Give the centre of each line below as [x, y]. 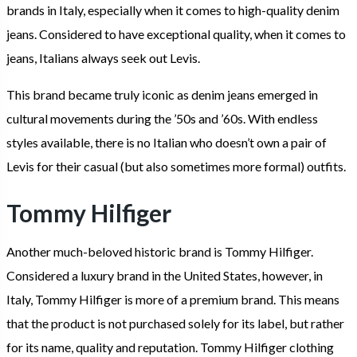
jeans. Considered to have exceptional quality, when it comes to [176, 33]
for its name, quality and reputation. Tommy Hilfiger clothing [170, 347]
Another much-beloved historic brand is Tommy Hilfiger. [160, 251]
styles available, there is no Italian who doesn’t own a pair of [167, 142]
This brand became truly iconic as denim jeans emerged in [162, 94]
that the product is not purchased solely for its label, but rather [175, 323]
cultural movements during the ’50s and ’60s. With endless [162, 118]
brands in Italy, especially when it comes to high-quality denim [173, 10]
